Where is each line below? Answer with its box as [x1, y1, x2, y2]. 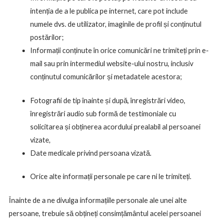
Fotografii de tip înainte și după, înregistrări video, [30, 96, 185, 105]
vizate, [30, 135, 51, 144]
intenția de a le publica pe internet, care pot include [30, 6, 188, 15]
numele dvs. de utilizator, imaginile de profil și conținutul [30, 19, 201, 28]
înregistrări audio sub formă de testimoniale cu [30, 109, 176, 118]
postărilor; [30, 33, 64, 41]
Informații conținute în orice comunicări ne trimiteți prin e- [30, 46, 209, 54]
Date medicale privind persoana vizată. [30, 148, 153, 157]
